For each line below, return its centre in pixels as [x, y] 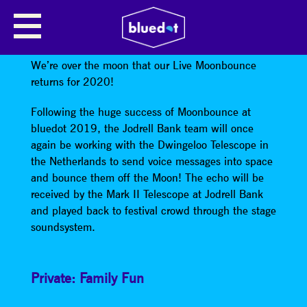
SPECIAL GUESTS [88, 27]
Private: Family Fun [87, 278]
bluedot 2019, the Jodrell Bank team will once [142, 128]
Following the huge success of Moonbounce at [140, 112]
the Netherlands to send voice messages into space [151, 161]
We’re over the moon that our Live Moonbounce [143, 65]
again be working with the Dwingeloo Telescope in [149, 145]
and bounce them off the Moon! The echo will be [147, 178]
